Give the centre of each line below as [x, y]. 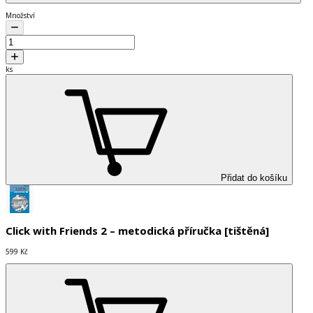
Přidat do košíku [254, 177]
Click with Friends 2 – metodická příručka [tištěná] [137, 231]
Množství [20, 15]
